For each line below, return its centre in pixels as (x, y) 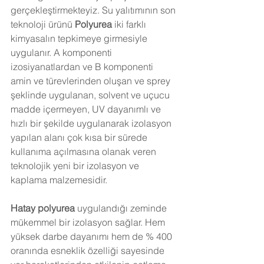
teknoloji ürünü (43, 24)
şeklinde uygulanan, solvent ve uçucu (91, 95)
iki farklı (131, 24)
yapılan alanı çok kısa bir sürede (80, 137)
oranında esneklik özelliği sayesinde (89, 250)
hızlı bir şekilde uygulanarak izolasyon (92, 123)
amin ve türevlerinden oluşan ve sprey (92, 81)
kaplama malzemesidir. (59, 180)
